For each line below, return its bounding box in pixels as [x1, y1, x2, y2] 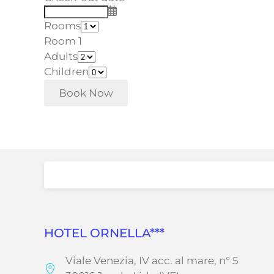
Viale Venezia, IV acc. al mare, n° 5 [65, 254, 239, 267]
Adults [44, 50, 78, 63]
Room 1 [44, 35, 82, 48]
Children [44, 65, 89, 78]
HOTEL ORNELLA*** [44, 226, 165, 241]
